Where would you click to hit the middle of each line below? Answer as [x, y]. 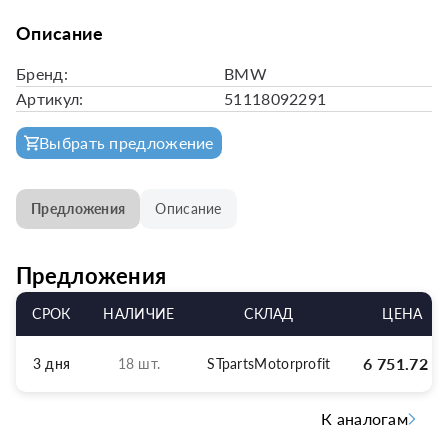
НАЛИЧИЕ [139, 313]
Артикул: [50, 98]
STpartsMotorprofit [269, 363]
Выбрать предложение [126, 142]
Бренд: [42, 73]
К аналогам [364, 418]
